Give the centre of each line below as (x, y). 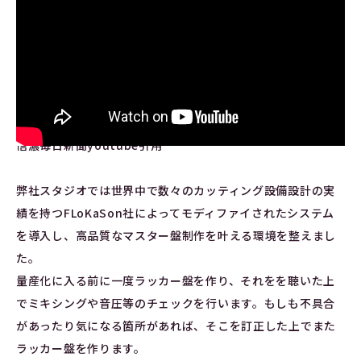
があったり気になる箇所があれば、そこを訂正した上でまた (176, 325)
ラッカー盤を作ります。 (81, 348)
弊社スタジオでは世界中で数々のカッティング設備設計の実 (176, 190)
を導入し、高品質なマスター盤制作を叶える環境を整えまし (176, 235)
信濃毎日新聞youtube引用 (89, 145)
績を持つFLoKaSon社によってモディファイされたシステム (175, 212)
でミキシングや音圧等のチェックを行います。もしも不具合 (176, 303)
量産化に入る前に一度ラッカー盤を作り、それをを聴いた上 (176, 280)
